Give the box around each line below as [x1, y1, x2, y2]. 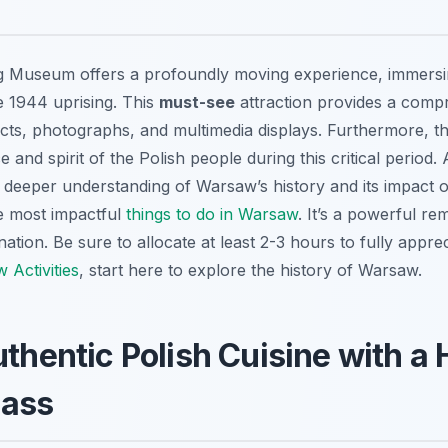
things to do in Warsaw [126, 204, 298, 225]
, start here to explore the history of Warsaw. [79, 260, 422, 281]
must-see [159, 92, 235, 113]
